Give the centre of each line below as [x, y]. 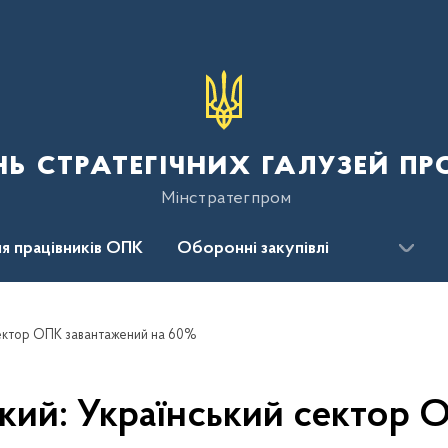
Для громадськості [163, 305]
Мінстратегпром [226, 198]
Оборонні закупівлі [253, 249]
